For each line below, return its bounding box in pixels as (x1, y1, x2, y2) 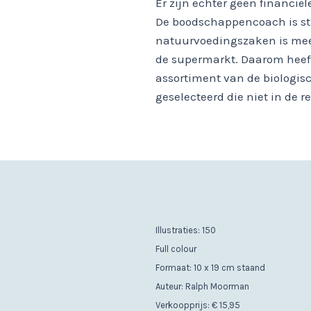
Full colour (155, 244, 196, 255)
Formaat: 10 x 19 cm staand (155, 262, 265, 274)
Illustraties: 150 (155, 225, 216, 236)
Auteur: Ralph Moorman (155, 281, 249, 292)
